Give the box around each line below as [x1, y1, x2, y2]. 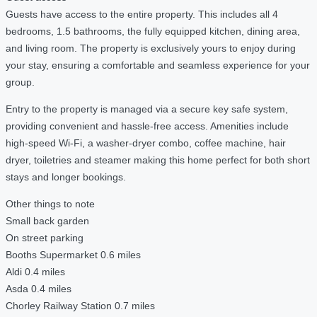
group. [6, 76, 35, 88]
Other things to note [6, 197, 95, 209]
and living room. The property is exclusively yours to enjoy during [6, 42, 296, 54]
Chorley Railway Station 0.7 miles [6, 299, 155, 311]
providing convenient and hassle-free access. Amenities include [6, 120, 289, 132]
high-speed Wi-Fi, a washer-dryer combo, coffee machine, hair [6, 137, 286, 149]
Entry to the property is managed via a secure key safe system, [6, 103, 288, 115]
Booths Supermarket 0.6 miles [6, 248, 141, 260]
